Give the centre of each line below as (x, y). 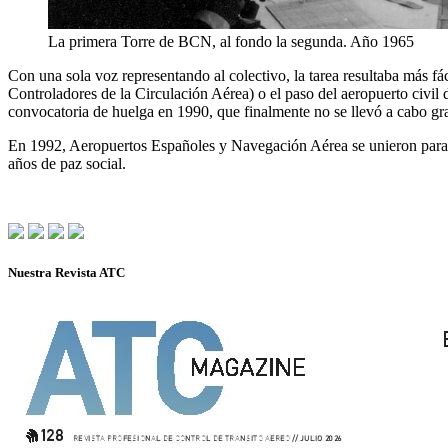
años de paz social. (67, 164)
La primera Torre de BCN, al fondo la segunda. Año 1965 (231, 42)
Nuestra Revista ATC (66, 273)
